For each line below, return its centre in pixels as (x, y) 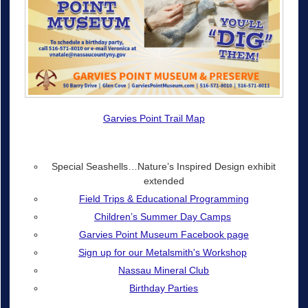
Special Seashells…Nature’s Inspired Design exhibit (164, 166)
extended (164, 180)
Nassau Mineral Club (164, 270)
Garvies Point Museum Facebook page (164, 234)
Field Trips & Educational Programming (164, 198)
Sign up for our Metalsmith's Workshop (162, 252)
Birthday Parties (164, 288)
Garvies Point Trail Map (154, 119)
